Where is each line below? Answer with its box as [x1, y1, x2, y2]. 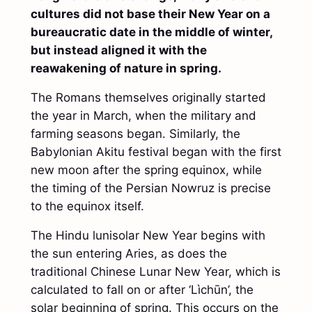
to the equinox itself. [30, 199, 144, 214]
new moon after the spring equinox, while [30, 163, 262, 178]
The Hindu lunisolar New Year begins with [30, 228, 265, 243]
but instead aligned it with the [30, 43, 207, 58]
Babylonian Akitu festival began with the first [30, 145, 281, 159]
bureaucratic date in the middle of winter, [30, 25, 272, 40]
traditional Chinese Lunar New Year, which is [30, 265, 281, 279]
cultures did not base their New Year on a [30, 7, 270, 22]
